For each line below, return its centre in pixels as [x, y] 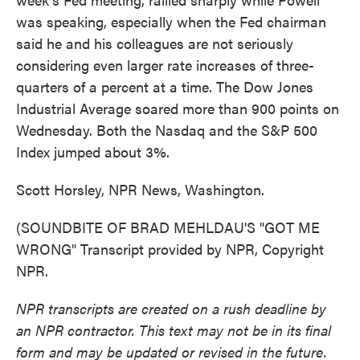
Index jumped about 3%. [93, 151]
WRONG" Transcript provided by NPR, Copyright [170, 249]
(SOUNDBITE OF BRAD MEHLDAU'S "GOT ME [168, 227]
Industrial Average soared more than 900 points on [178, 108]
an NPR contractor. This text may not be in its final [174, 330]
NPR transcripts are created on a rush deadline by [171, 308]
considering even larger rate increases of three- [165, 65]
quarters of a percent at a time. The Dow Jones [165, 86]
